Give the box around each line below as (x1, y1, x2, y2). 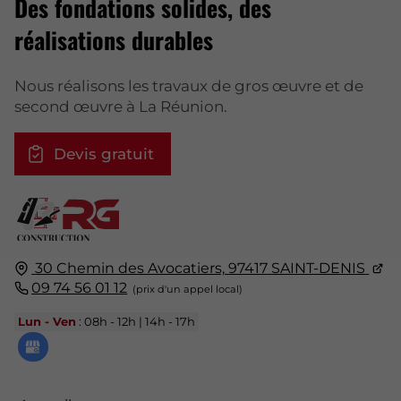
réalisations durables (14, 22, 213, 58)
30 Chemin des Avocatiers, (35, 259, 226, 277)
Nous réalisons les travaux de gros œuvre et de (14, 76, 363, 95)
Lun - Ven (18, 314, 77, 329)
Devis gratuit (53, 144, 154, 163)
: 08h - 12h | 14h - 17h (76, 314, 196, 329)
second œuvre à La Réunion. (14, 97, 227, 115)
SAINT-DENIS (271, 259, 366, 277)
